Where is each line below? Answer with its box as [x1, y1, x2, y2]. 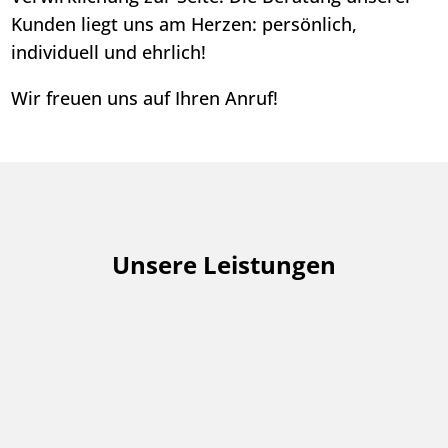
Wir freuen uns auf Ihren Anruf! [11, 86, 279, 111]
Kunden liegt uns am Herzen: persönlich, [11, 12, 358, 37]
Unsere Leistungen [112, 248, 336, 282]
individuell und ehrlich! [11, 40, 207, 65]
